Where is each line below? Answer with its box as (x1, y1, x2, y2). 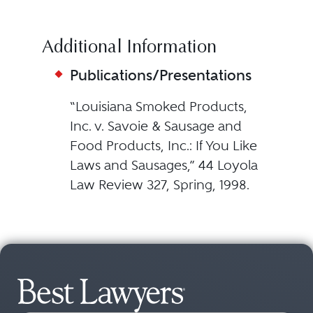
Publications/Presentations (69, 66, 252, 84)
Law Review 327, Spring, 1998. (69, 177, 249, 193)
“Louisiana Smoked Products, (69, 99, 247, 115)
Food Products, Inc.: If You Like (69, 138, 257, 154)
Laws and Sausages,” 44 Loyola (69, 157, 258, 173)
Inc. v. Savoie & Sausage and (69, 118, 242, 134)
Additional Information (41, 39, 217, 57)
